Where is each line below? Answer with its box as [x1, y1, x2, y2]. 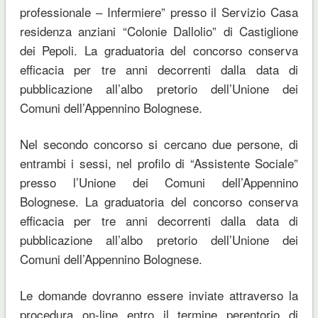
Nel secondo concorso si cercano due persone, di [19, 135, 299, 153]
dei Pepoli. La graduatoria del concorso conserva [19, 41, 299, 60]
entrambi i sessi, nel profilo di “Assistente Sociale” [19, 154, 299, 172]
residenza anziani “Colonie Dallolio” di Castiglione [19, 22, 299, 40]
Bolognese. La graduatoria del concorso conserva [19, 192, 299, 211]
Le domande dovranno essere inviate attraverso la [19, 286, 299, 305]
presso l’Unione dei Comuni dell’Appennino [19, 173, 299, 192]
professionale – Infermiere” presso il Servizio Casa [19, 3, 299, 21]
